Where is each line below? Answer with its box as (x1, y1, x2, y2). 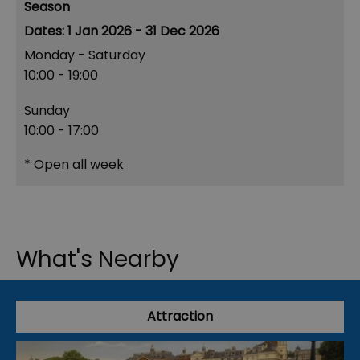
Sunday (24, 101, 70, 121)
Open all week (31, 155, 124, 174)
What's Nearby (16, 243, 179, 276)
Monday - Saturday (24, 46, 145, 65)
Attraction (147, 307, 213, 326)
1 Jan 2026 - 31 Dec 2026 (67, 22, 219, 41)
